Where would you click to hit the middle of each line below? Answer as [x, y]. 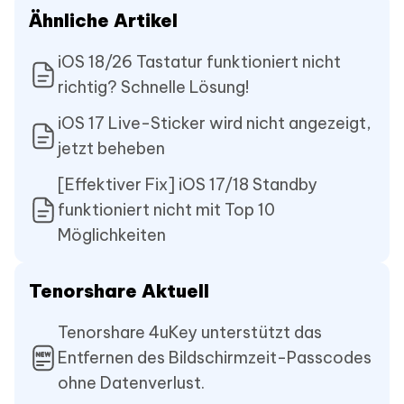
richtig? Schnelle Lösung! [153, 87]
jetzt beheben [111, 148]
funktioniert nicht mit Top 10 [166, 209]
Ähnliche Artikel [103, 20]
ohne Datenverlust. [131, 382]
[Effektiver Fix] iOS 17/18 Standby [188, 184]
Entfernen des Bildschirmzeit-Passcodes [215, 357]
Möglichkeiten [112, 234]
